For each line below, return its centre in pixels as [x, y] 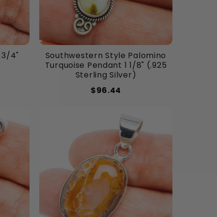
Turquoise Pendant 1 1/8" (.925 [106, 65]
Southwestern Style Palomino [106, 56]
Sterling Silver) [106, 75]
